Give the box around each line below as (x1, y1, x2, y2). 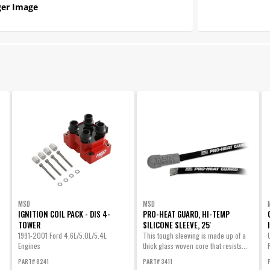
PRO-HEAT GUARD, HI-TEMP (142, 207, 230, 220)
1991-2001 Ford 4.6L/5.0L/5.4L (17, 230, 107, 240)
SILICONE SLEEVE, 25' (142, 218, 211, 231)
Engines (17, 240, 40, 251)
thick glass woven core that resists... (142, 240, 247, 251)
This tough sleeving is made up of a (142, 230, 246, 240)
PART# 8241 (17, 256, 49, 266)
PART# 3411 (142, 256, 172, 266)
